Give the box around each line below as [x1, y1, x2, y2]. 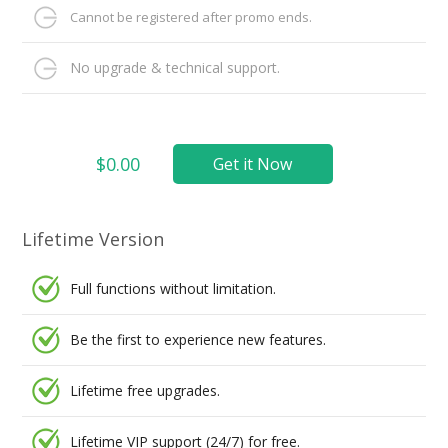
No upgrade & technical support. [70, 58, 281, 78]
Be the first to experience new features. [70, 330, 327, 350]
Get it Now [213, 153, 293, 176]
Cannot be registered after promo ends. [70, 8, 313, 27]
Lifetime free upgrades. [70, 381, 221, 401]
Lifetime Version [22, 227, 165, 252]
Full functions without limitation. [70, 279, 277, 299]
